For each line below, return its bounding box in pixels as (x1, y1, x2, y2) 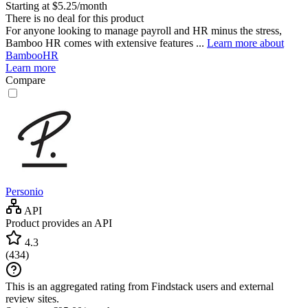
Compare (5, 74, 45, 86)
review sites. (5, 292, 59, 305)
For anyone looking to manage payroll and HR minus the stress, (5, 24, 282, 36)
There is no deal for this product (5, 12, 144, 24)
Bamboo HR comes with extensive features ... (5, 36, 207, 49)
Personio (5, 185, 43, 197)
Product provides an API (5, 217, 112, 229)
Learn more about (207, 36, 284, 49)
